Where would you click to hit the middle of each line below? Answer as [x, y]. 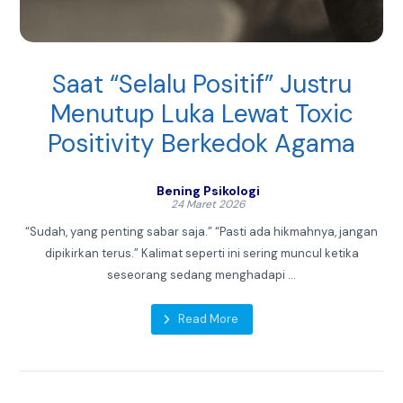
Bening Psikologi [208, 191]
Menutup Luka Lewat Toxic [201, 114]
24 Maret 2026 [208, 205]
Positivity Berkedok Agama [201, 144]
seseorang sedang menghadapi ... [201, 275]
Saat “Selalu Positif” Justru [201, 85]
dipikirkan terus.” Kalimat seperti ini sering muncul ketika [201, 254]
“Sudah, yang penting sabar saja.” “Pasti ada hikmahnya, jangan [201, 232]
